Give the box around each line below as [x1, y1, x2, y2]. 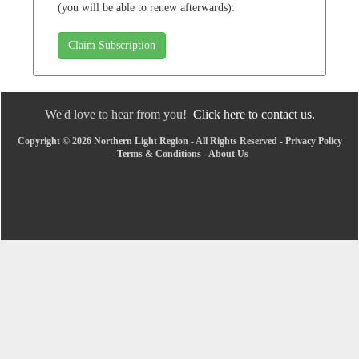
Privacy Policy [284, 135, 342, 147]
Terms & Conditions [116, 147, 201, 159]
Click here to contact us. [192, 107, 315, 121]
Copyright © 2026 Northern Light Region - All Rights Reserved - [17, 135, 285, 147]
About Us [208, 147, 248, 159]
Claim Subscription [68, 38, 155, 51]
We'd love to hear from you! [44, 107, 193, 121]
